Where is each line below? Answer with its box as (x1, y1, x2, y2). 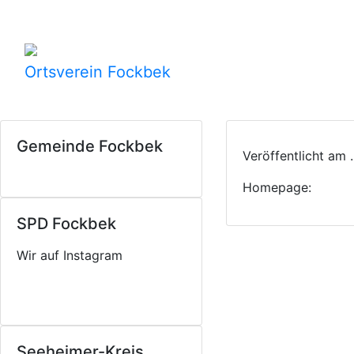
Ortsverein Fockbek (24, 62, 171, 81)
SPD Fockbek (17, 214, 116, 233)
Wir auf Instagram (17, 247, 122, 263)
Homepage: (243, 179, 312, 195)
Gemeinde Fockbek (17, 137, 163, 156)
